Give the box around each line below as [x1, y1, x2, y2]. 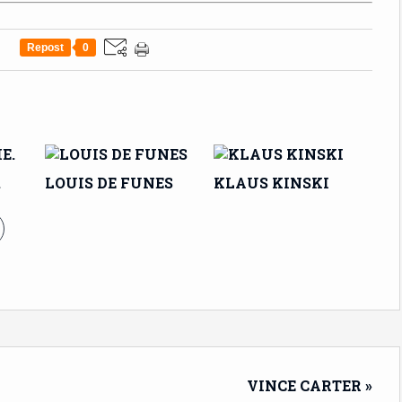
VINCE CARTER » [247, 376, 372, 395]
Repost [27, 41, 64, 54]
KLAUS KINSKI [213, 173, 329, 192]
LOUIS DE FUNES [45, 173, 173, 192]
